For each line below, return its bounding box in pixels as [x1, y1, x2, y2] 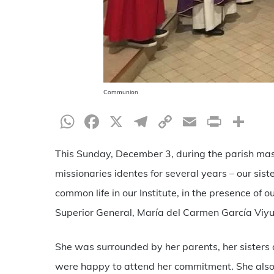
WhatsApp [77, 109, 176, 134]
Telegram [150, 109, 234, 134]
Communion [103, 88, 138, 96]
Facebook [102, 109, 188, 134]
